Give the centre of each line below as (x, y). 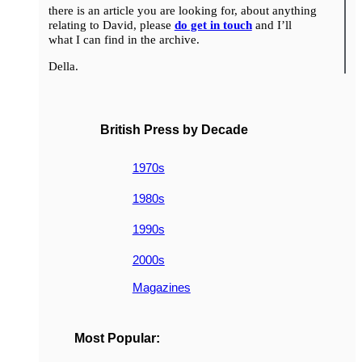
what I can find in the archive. (125, 40)
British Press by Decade (174, 129)
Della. (65, 66)
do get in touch (213, 25)
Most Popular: (117, 339)
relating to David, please (111, 25)
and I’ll (271, 25)
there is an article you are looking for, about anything (182, 11)
